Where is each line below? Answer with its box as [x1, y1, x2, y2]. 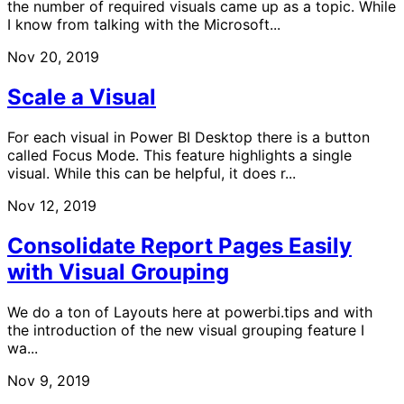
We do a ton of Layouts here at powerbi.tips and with [7, 302, 372, 321]
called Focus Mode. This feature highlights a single [7, 145, 352, 164]
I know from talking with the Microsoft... [7, 15, 280, 34]
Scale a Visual [7, 83, 156, 110]
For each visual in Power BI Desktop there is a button [7, 127, 370, 146]
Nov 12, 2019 [7, 196, 96, 215]
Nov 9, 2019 [7, 371, 90, 390]
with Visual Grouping [7, 258, 229, 285]
